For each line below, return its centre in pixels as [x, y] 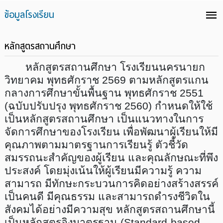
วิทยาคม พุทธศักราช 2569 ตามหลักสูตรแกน [106, 80]
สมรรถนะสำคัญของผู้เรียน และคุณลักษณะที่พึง [111, 158]
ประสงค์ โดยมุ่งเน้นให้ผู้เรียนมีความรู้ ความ [103, 171]
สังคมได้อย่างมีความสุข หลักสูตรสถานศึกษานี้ [110, 210]
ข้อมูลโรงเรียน [29, 15]
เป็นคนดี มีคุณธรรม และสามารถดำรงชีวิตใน [107, 197]
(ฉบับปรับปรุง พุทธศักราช [64, 106]
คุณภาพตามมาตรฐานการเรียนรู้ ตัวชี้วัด [96, 145]
